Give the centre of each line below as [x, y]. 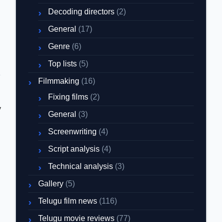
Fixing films [68, 97]
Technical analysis [81, 166]
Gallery [51, 184]
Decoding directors [81, 12]
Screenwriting [72, 132]
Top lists [62, 64]
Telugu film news [68, 201]
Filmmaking [59, 81]
